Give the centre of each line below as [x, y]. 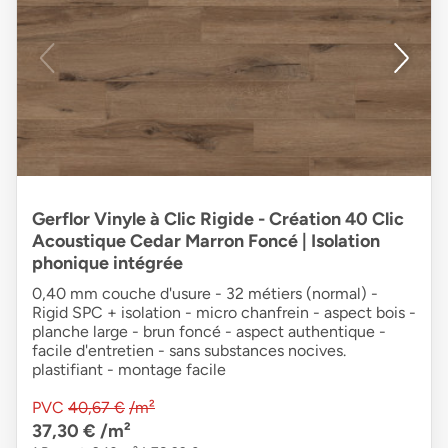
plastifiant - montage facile [129, 369]
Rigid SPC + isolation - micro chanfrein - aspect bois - [224, 312]
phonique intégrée [107, 262]
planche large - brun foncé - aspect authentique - [209, 331]
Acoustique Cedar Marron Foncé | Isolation [206, 240]
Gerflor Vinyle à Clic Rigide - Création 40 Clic [218, 218]
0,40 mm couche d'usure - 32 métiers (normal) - [205, 293]
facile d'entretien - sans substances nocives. [189, 350]
